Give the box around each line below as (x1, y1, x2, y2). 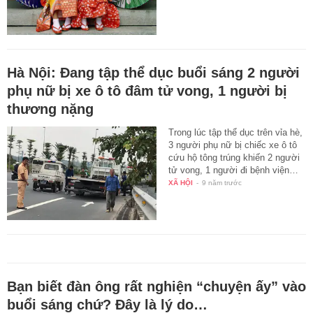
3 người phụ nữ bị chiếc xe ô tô (168, 139, 298, 150)
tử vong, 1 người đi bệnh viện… (168, 164, 299, 175)
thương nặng (7, 101, 94, 117)
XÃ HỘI (168, 178, 194, 187)
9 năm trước (202, 178, 242, 187)
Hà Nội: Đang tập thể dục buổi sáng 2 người (7, 64, 300, 80)
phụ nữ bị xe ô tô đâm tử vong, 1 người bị (7, 82, 287, 99)
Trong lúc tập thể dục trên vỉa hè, (168, 126, 303, 138)
